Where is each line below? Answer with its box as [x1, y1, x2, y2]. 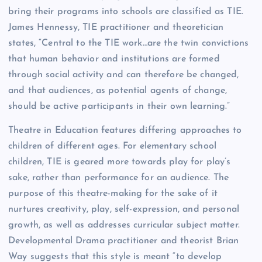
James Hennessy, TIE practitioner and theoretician [8, 22, 223, 32]
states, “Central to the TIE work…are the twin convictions [8, 38, 249, 48]
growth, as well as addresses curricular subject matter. [8, 220, 240, 230]
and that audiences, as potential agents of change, [8, 85, 227, 95]
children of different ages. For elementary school [8, 141, 216, 151]
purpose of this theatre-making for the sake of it [8, 188, 218, 198]
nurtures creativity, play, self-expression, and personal [8, 204, 239, 214]
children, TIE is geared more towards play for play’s [8, 157, 231, 167]
